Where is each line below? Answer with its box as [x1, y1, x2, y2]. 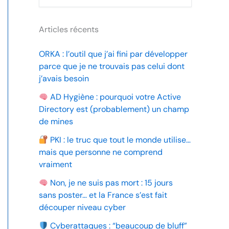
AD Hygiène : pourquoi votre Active [48, 91, 181, 102]
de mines [39, 116, 73, 127]
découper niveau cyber [39, 202, 126, 213]
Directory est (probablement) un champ [39, 104, 189, 114]
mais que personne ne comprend [39, 147, 163, 157]
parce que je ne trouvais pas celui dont [39, 61, 185, 72]
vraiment [39, 159, 72, 170]
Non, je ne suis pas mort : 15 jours [48, 177, 173, 188]
